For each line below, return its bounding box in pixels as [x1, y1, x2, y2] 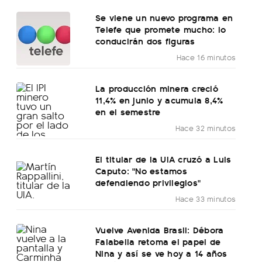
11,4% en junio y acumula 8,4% [95, 93, 223, 107]
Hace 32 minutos [175, 122, 236, 134]
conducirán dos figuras [95, 34, 195, 48]
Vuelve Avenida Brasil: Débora [95, 223, 224, 237]
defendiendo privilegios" [95, 175, 201, 189]
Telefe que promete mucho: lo [95, 22, 226, 36]
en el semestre [95, 105, 161, 119]
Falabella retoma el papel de [95, 235, 221, 249]
